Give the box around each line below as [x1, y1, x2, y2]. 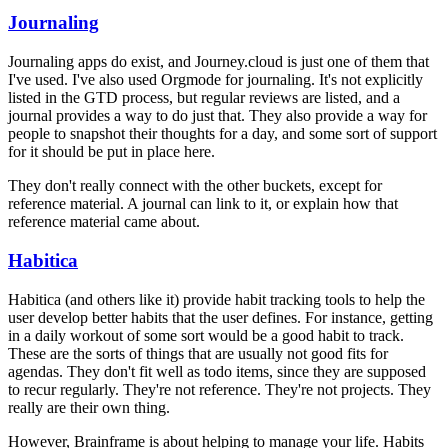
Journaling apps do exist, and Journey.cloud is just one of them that [8, 53, 429, 71]
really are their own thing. [8, 398, 170, 416]
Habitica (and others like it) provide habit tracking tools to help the [8, 290, 425, 308]
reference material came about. [8, 213, 200, 231]
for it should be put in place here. [8, 143, 215, 161]
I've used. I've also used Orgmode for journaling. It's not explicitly [8, 71, 423, 89]
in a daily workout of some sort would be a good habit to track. [8, 326, 404, 344]
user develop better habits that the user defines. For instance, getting [8, 308, 433, 326]
